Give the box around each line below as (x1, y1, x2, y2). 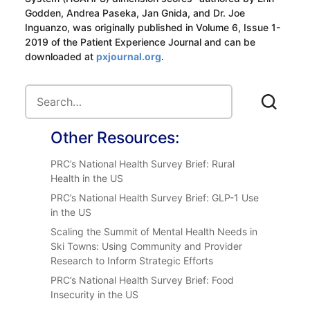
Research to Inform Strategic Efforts (51, 254, 214, 266)
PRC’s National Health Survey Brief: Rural (51, 157, 235, 170)
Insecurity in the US (51, 288, 139, 300)
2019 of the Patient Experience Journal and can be (24, 35, 255, 48)
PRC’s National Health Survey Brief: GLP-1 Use (51, 191, 259, 203)
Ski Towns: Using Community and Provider (51, 239, 243, 252)
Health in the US (51, 172, 124, 184)
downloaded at (24, 50, 96, 62)
